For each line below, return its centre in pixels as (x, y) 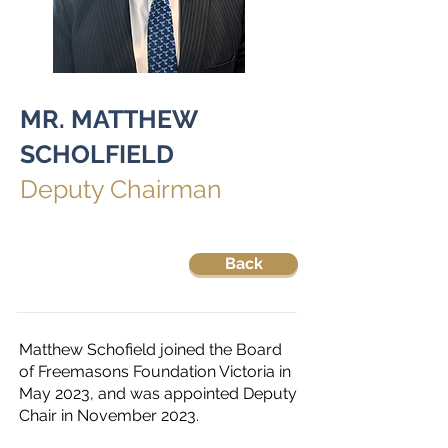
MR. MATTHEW (108, 119)
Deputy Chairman (121, 189)
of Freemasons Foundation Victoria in (155, 371)
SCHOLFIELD (97, 154)
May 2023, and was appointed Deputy (158, 393)
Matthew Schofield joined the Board (150, 349)
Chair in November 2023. (109, 415)
